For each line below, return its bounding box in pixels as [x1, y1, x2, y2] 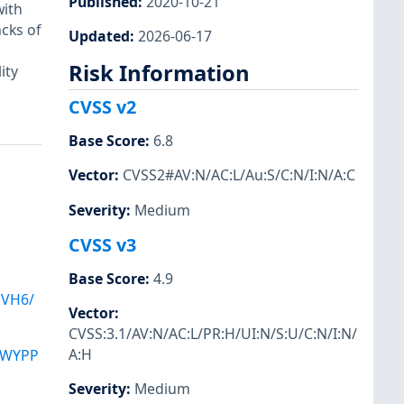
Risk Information [69, 58, 250, 87]
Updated [69, 25, 130, 46]
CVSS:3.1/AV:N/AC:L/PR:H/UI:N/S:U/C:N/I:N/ [69, 323, 357, 344]
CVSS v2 [69, 95, 136, 120]
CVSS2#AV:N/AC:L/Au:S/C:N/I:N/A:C [123, 165, 355, 186]
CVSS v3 [69, 232, 136, 257]
